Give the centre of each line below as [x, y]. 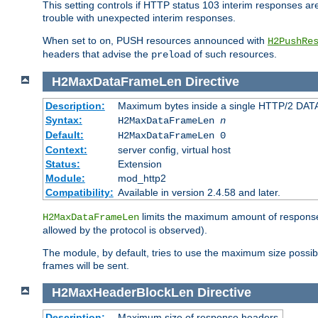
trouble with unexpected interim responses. [139, 17]
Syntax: [64, 120]
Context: [66, 150]
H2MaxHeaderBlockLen [122, 293]
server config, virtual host [174, 150]
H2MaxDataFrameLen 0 [171, 136]
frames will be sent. [86, 266]
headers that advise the [97, 54]
